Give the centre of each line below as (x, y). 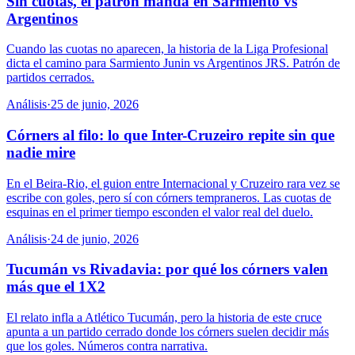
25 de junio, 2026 (95, 105)
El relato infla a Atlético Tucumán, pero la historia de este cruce (164, 318)
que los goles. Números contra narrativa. (107, 346)
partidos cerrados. (50, 78)
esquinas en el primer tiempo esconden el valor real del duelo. (160, 212)
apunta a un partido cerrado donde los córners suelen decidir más (168, 332)
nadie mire (41, 153)
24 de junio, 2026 (95, 239)
